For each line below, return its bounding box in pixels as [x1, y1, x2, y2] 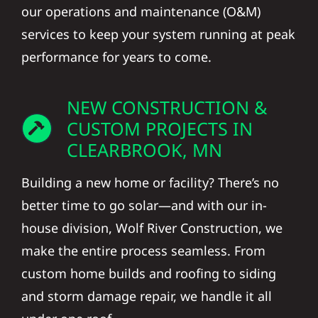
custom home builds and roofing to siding [21, 265, 276, 283]
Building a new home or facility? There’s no [21, 174, 279, 192]
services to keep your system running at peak [21, 26, 295, 43]
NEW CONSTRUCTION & [66, 95, 267, 120]
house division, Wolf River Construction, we [21, 219, 283, 237]
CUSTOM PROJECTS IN [66, 116, 253, 141]
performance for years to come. [21, 48, 212, 66]
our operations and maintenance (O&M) [21, 3, 261, 21]
